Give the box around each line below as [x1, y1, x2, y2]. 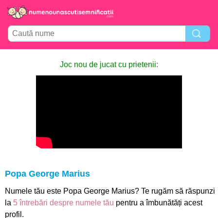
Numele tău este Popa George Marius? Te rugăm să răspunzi [5, 187, 215, 195]
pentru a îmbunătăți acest [114, 199, 202, 207]
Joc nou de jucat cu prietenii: [60, 60, 158, 69]
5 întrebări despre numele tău [13, 199, 114, 207]
